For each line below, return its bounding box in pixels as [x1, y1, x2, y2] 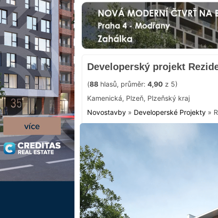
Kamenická [87, 93, 122, 102]
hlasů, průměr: [98, 79, 147, 88]
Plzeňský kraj [147, 93, 190, 102]
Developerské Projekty [134, 108, 206, 116]
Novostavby [87, 108, 126, 116]
